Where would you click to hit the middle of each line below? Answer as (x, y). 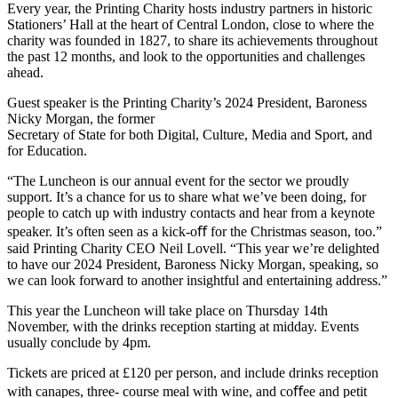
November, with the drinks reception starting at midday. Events (183, 326)
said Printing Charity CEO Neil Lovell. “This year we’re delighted (193, 248)
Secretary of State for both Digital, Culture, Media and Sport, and (190, 134)
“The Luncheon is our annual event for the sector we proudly (178, 180)
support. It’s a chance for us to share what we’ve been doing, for (187, 196)
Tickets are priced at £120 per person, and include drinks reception (193, 372)
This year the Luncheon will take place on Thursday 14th (167, 310)
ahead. (25, 72)
